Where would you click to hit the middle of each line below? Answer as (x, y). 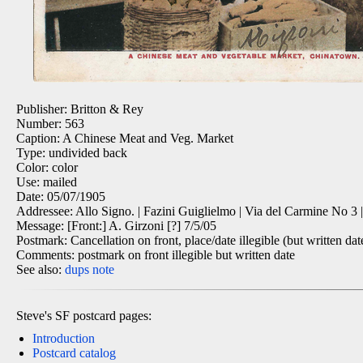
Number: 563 (50, 124)
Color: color (47, 167)
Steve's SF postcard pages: (84, 316)
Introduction (64, 338)
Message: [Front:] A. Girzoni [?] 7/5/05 (116, 226)
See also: (41, 269)
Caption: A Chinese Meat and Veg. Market (125, 138)
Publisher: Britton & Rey (80, 109)
